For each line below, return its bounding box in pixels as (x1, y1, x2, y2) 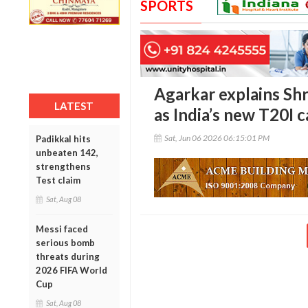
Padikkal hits (36, 133, 91, 144)
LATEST (54, 99, 94, 112)
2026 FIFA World (36, 264, 107, 276)
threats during (36, 250, 100, 262)
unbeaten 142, (36, 146, 98, 158)
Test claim (36, 174, 80, 186)
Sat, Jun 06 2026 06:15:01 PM (164, 133, 269, 144)
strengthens (36, 160, 91, 172)
